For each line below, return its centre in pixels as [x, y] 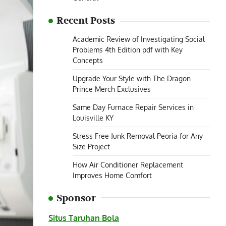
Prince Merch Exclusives [112, 89]
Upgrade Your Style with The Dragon [132, 78]
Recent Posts [86, 21]
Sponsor [76, 198]
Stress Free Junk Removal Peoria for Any [138, 136]
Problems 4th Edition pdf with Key [128, 49]
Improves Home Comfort [112, 175]
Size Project [91, 146]
